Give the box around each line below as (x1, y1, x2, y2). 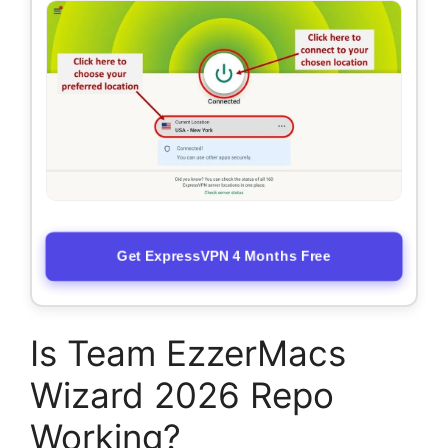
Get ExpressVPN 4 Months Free (114, 247, 334, 265)
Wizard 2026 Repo (30, 374, 334, 417)
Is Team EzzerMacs (30, 332, 346, 375)
